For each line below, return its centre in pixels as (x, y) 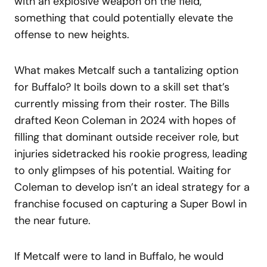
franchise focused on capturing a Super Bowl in (131, 204)
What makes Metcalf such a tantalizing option (126, 70)
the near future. (52, 220)
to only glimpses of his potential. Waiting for (123, 170)
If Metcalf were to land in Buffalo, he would (119, 256)
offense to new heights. (72, 34)
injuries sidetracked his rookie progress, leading (131, 153)
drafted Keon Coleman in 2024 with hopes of (125, 120)
